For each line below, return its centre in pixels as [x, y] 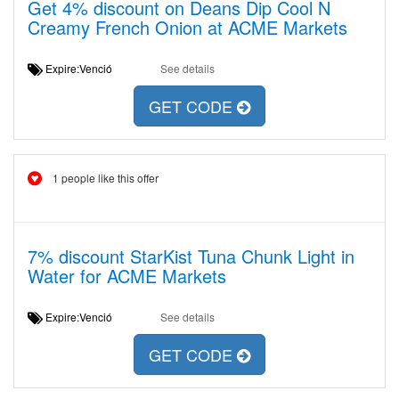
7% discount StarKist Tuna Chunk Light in [191, 256]
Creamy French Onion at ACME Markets [187, 27]
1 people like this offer [106, 178]
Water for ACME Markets [127, 276]
